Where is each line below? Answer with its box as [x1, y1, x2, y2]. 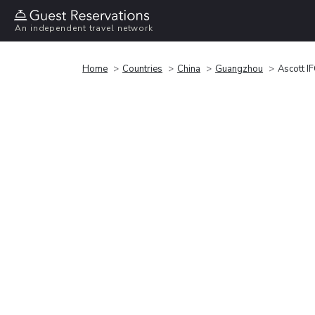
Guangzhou [215, 62, 263, 75]
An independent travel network [15, 22, 154, 34]
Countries [122, 62, 162, 75]
